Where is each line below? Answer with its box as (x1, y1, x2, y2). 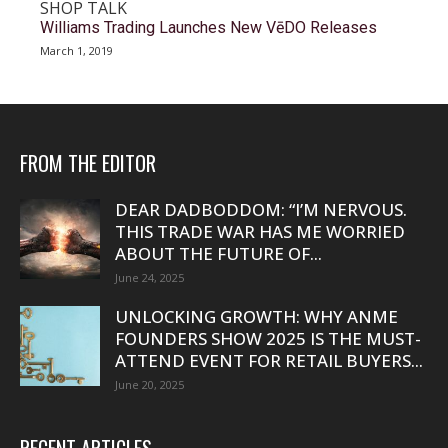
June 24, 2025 (115, 270, 184, 285)
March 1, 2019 (40, 43, 113, 58)
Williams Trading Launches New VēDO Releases (40, 18, 377, 37)
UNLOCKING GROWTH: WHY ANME (115, 305, 398, 328)
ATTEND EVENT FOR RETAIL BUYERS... (115, 349, 423, 372)
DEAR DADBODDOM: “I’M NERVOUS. (115, 198, 407, 221)
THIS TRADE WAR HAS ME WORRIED (115, 220, 405, 243)
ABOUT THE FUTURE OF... (115, 242, 322, 265)
